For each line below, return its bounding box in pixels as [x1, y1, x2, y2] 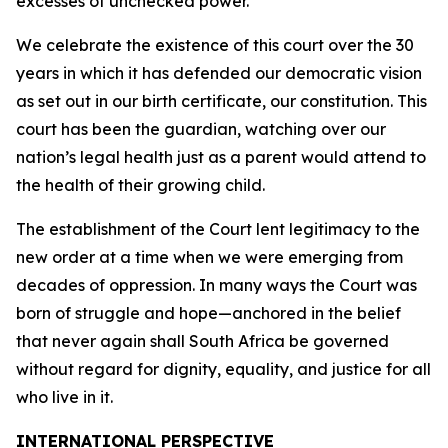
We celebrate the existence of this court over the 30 [16, 35, 414, 55]
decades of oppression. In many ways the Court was [16, 275, 417, 295]
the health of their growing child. [16, 175, 265, 195]
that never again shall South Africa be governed [16, 331, 389, 351]
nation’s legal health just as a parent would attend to [16, 147, 426, 167]
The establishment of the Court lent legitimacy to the [16, 219, 420, 239]
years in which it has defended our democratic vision [16, 63, 422, 83]
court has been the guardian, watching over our [16, 119, 386, 139]
